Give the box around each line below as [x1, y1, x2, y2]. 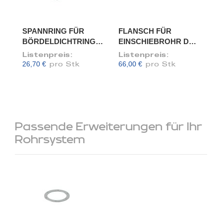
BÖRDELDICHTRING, [22, 37, 98, 46]
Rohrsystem [15, 133, 85, 147]
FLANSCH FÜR [118, 27, 171, 36]
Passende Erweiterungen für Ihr [15, 120, 202, 134]
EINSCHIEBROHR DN [118, 37, 194, 46]
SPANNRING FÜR [22, 27, 84, 36]
